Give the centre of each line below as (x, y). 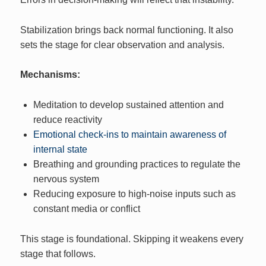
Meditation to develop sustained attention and (128, 105)
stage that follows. (58, 254)
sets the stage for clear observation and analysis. (123, 45)
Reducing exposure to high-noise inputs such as (134, 194)
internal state (60, 150)
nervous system (66, 179)
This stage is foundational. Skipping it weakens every (132, 239)
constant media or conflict (86, 209)
